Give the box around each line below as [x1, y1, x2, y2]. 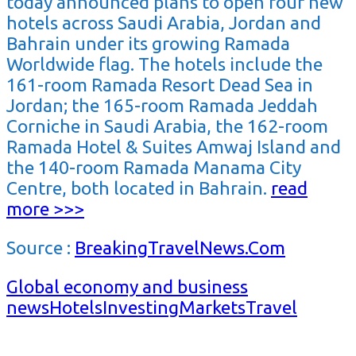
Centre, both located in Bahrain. [6, 178, 271, 199]
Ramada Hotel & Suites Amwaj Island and [6, 137, 341, 157]
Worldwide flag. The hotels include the [6, 54, 323, 75]
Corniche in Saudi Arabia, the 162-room [6, 116, 328, 137]
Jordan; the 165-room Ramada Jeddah [6, 95, 318, 116]
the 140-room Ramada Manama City [6, 157, 301, 178]
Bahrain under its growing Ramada [6, 33, 290, 54]
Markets [179, 297, 246, 318]
